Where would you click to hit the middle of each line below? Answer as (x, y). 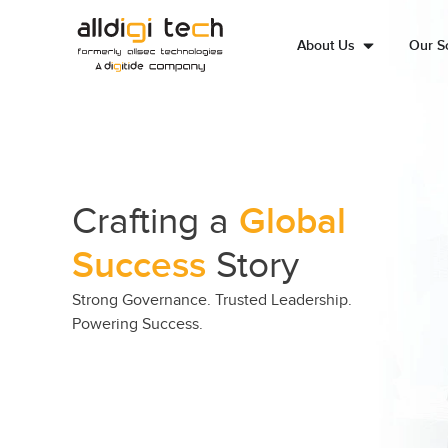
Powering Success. (137, 324)
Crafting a (155, 221)
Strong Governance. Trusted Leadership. (212, 300)
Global (292, 221)
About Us (325, 45)
